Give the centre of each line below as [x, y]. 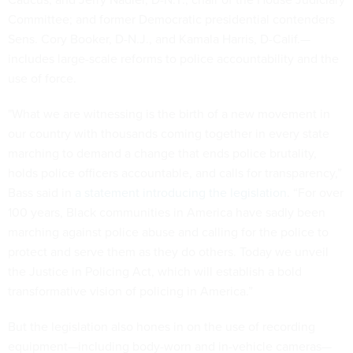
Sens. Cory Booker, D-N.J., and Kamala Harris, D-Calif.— [159, 39]
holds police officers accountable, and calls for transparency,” [175, 173]
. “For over [315, 193]
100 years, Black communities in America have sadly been [167, 212]
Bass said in [40, 193]
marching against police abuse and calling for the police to [168, 232]
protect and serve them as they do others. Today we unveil [168, 252]
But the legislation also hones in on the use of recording [162, 327]
